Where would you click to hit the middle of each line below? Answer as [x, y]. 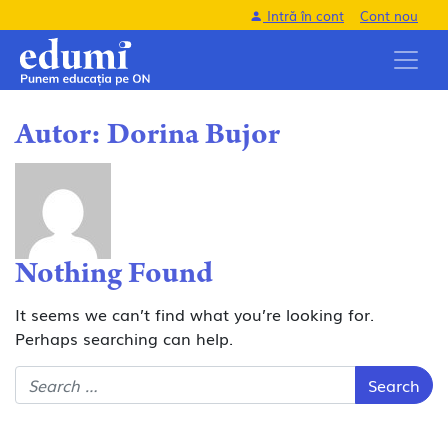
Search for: [55, 377]
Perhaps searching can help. [124, 338]
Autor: [61, 137]
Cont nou [389, 15]
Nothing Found [114, 276]
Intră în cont [303, 15]
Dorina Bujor [193, 137]
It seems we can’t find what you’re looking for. [194, 314]
